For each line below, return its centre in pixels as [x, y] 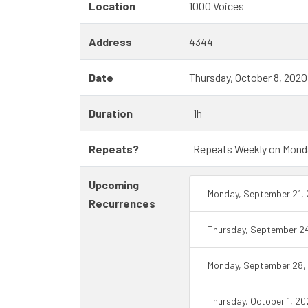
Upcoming [114, 185]
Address [110, 42]
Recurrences [122, 203]
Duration [111, 113]
